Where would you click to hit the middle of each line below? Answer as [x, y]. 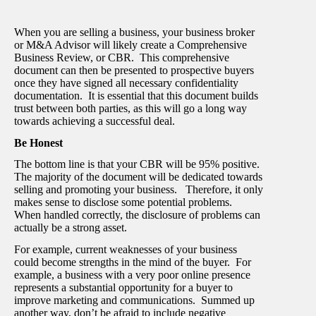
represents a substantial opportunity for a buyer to [123, 288]
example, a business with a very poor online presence [132, 275]
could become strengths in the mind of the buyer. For [133, 262]
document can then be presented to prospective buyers [134, 70]
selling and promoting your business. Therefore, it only [139, 190]
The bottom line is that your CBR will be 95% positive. [138, 164]
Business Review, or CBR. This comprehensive [122, 57]
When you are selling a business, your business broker [134, 32]
